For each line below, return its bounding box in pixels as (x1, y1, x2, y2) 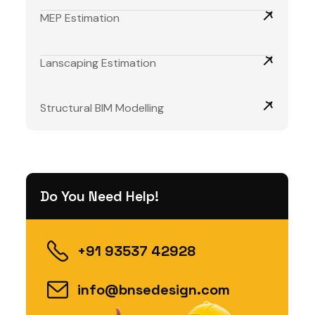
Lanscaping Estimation (40, 56, 156, 70)
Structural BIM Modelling (40, 101, 164, 115)
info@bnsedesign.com (77, 281, 230, 299)
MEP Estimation (40, 11, 120, 25)
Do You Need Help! (40, 187, 159, 205)
